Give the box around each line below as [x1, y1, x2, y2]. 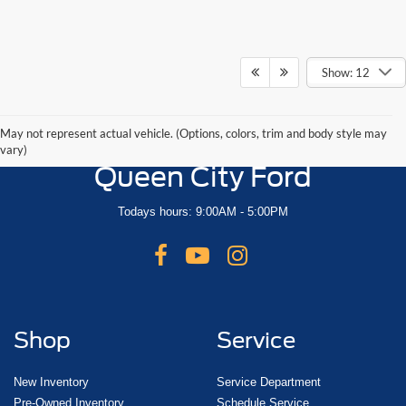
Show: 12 [321, 64, 370, 80]
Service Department [217, 374, 321, 389]
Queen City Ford [94, 159, 312, 193]
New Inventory [14, 374, 89, 389]
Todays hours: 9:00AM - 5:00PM [118, 204, 288, 218]
